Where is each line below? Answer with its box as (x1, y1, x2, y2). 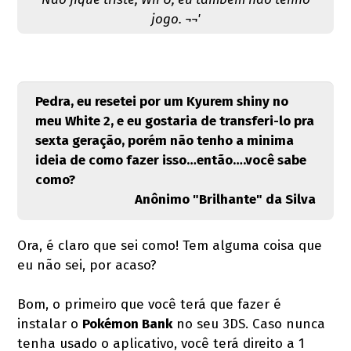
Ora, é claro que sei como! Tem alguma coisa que (17, 237, 323, 255)
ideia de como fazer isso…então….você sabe (34, 152, 306, 169)
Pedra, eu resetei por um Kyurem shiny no (34, 93, 288, 110)
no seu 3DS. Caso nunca (172, 316, 326, 333)
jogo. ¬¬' (150, 11, 201, 28)
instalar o (17, 316, 83, 333)
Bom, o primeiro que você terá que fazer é (17, 296, 282, 313)
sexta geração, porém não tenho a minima (34, 132, 294, 150)
